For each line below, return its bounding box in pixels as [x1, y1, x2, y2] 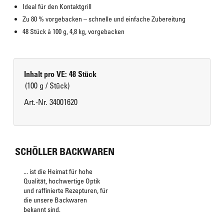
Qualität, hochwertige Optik [23, 176, 100, 185]
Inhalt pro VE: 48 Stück [24, 69, 96, 79]
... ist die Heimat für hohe [23, 167, 92, 175]
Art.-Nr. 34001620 [24, 97, 77, 107]
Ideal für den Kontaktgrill [22, 2, 91, 10]
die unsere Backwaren [23, 195, 87, 204]
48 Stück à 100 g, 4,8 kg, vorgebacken [22, 27, 124, 35]
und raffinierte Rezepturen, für [23, 186, 108, 194]
